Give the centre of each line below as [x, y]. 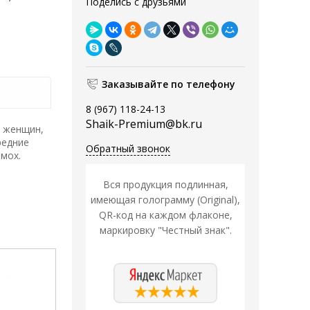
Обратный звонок [128, 149]
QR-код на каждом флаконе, [165, 215]
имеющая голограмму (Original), [165, 200]
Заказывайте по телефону [168, 84]
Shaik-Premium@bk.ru [144, 124]
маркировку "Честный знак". [165, 230]
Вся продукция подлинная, [165, 185]
